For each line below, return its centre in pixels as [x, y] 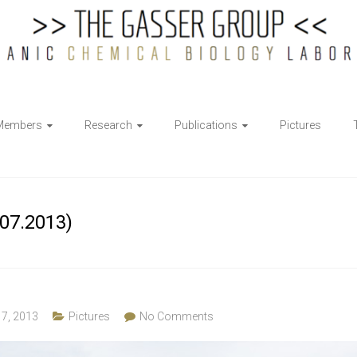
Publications [206, 126]
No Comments [177, 317]
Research [108, 126]
